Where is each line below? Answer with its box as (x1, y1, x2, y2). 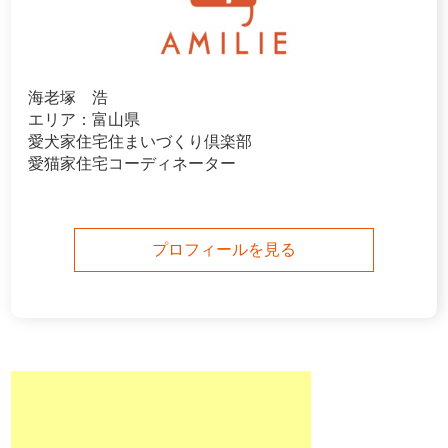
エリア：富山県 (28, 111, 140, 129)
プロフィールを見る (152, 241, 296, 259)
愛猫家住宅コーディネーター (28, 155, 236, 173)
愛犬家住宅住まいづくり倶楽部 (28, 133, 252, 151)
